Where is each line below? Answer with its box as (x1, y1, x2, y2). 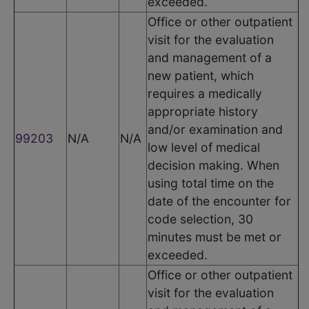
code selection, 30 (148, 211, 253, 226)
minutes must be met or (148, 229, 281, 244)
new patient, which (148, 68, 254, 83)
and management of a (148, 50, 272, 65)
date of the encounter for (148, 193, 291, 208)
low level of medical (148, 139, 260, 154)
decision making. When (148, 157, 279, 172)
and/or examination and (148, 121, 283, 137)
